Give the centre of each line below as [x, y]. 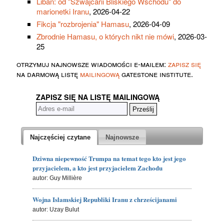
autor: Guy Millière [57, 178]
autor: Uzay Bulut [56, 209]
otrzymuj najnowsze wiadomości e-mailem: [92, 64]
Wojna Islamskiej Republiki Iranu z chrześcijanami [105, 199]
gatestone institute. [156, 74]
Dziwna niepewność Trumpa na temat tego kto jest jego [109, 158]
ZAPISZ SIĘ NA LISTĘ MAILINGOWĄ [98, 97]
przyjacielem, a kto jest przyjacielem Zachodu [98, 167]
